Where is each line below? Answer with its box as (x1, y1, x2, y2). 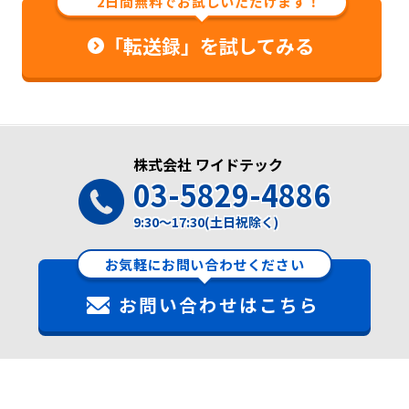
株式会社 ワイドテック (132, 153, 283, 176)
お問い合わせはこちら (119, 291, 320, 319)
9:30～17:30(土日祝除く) (132, 213, 278, 232)
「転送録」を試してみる (103, 32, 314, 60)
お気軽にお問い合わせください (104, 255, 305, 275)
